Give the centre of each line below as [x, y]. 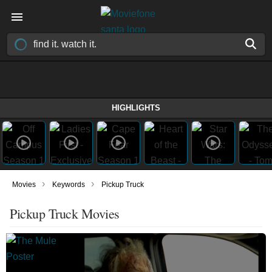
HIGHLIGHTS [136, 108]
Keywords [69, 185]
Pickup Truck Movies [65, 213]
